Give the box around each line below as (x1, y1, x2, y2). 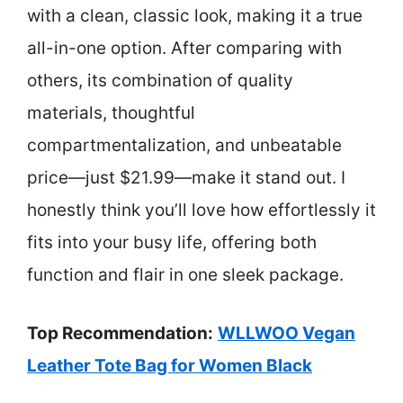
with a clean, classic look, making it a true (27, 5, 363, 26)
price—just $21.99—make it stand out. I (27, 167, 345, 188)
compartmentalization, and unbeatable (27, 135, 342, 156)
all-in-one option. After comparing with (27, 38, 342, 58)
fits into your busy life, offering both (27, 232, 317, 253)
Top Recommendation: (27, 322, 213, 344)
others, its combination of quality (27, 70, 293, 91)
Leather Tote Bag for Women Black (27, 354, 312, 376)
